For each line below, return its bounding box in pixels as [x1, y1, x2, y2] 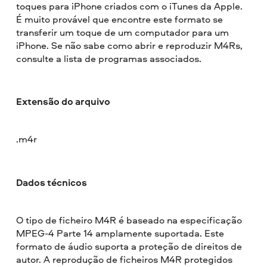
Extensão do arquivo [16, 95, 111, 108]
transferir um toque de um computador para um [16, 25, 229, 39]
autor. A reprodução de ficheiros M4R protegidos [16, 252, 233, 266]
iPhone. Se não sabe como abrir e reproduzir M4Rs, [16, 38, 243, 52]
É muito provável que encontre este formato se [16, 12, 223, 26]
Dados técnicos [16, 175, 88, 189]
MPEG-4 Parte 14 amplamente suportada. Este [16, 226, 225, 240]
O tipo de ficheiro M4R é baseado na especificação [16, 213, 243, 226]
